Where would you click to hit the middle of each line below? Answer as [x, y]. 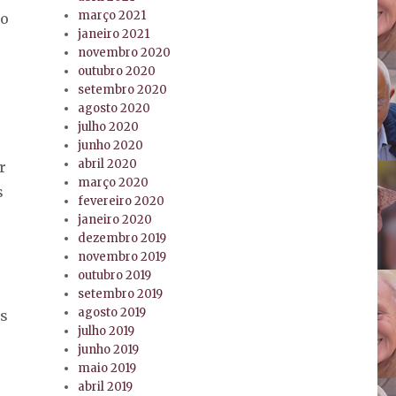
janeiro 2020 [115, 220]
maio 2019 [107, 369]
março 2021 [112, 16]
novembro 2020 [125, 53]
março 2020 [114, 183]
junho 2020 [111, 146]
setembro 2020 [123, 90]
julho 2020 [109, 127]
